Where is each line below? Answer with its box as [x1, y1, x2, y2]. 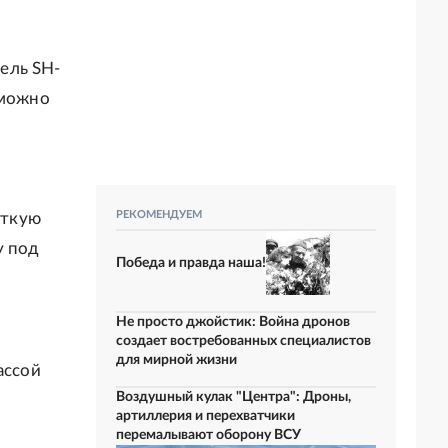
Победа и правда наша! [116, 255, 266, 270]
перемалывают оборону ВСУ [116, 428, 301, 442]
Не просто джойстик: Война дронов [116, 315, 350, 329]
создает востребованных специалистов [116, 334, 371, 348]
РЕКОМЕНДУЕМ [116, 209, 202, 220]
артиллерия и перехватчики [116, 409, 295, 423]
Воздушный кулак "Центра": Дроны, [116, 390, 351, 404]
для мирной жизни [116, 353, 237, 367]
